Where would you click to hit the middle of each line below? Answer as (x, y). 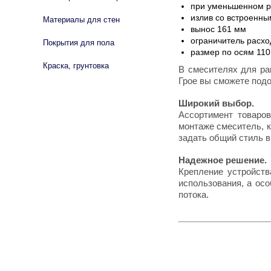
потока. (194, 195)
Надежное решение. (223, 160)
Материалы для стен (81, 20)
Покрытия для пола (79, 43)
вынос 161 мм (218, 29)
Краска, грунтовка (76, 66)
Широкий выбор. (216, 103)
